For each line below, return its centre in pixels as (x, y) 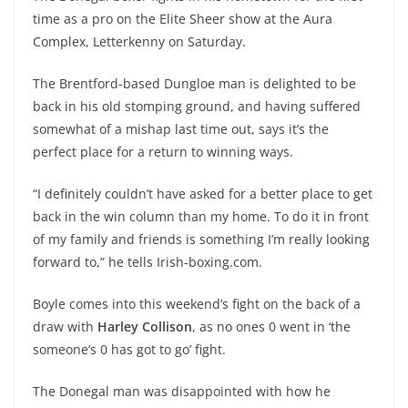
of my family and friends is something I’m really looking (201, 240)
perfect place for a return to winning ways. (163, 152)
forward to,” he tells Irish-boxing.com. (148, 262)
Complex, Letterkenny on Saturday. (139, 42)
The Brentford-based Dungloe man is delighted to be (194, 84)
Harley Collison (145, 327)
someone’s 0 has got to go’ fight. (129, 350)
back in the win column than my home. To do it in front (201, 217)
